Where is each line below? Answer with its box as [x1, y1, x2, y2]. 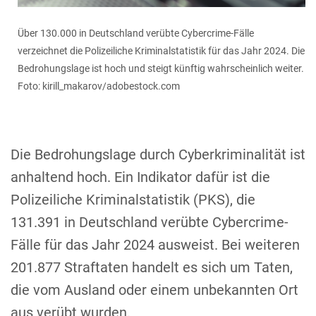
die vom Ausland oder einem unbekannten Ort [11, 281, 298, 299]
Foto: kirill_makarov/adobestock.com [18, 80, 180, 92]
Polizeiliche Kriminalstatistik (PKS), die [11, 191, 255, 209]
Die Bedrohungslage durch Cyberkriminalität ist [11, 146, 305, 164]
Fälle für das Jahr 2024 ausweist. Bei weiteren [11, 236, 300, 254]
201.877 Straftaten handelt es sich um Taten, [11, 259, 293, 276]
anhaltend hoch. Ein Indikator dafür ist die [11, 169, 270, 186]
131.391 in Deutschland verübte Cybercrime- [11, 214, 288, 231]
